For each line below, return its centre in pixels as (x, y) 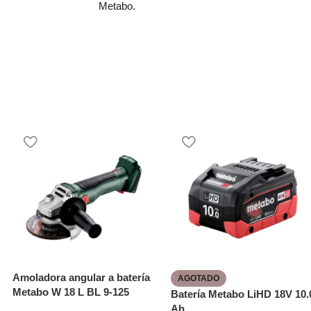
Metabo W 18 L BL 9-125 (71, 292)
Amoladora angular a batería (81, 278)
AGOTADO (199, 279)
